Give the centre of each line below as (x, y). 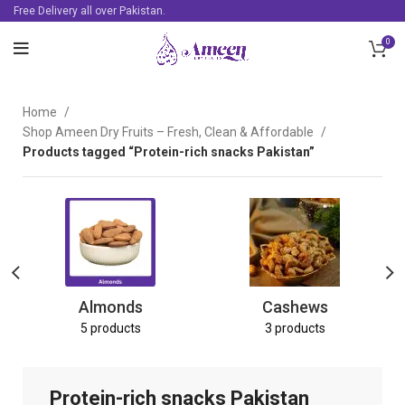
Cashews (295, 307)
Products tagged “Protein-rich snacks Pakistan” (169, 152)
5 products (110, 328)
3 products (295, 328)
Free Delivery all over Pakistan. (89, 11)
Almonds (110, 307)
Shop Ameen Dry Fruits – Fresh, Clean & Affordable (170, 132)
